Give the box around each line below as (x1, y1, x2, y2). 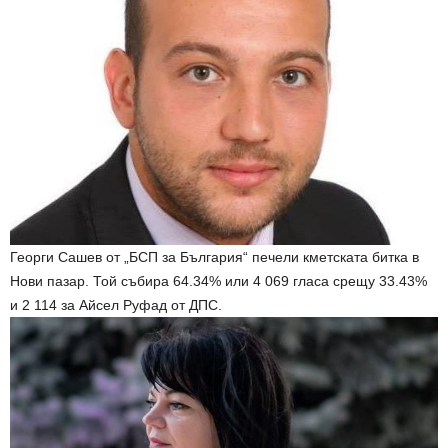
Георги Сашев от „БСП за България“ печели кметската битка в (10, 249, 419, 266)
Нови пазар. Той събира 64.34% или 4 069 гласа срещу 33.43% (10, 273, 427, 290)
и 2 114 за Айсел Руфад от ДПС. (10, 297, 222, 314)
